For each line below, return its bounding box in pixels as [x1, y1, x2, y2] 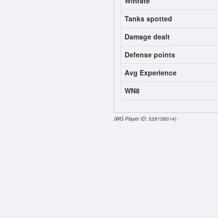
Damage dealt [125, 32, 170, 42]
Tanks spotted [125, 14, 172, 24]
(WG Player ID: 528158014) [114, 115, 176, 123]
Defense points [125, 50, 175, 60]
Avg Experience [125, 68, 177, 78]
